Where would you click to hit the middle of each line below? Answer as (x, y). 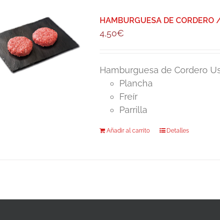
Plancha (136, 83)
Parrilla (134, 110)
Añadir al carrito (128, 131)
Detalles (178, 131)
